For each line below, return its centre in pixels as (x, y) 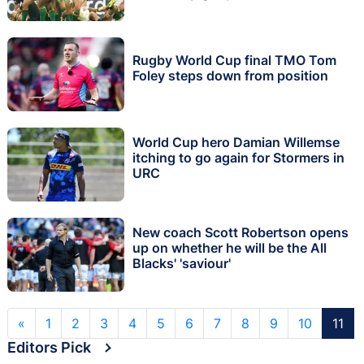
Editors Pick (49, 347)
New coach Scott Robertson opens (240, 233)
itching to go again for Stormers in (238, 158)
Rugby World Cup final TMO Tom (234, 60)
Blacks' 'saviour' (182, 264)
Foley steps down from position (230, 75)
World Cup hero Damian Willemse (236, 143)
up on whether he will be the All (230, 248)
